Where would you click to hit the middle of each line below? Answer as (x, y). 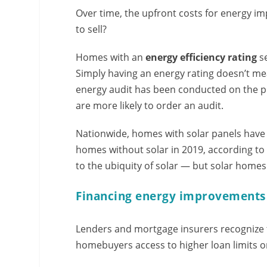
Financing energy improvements (171, 196)
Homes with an (111, 57)
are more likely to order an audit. (150, 105)
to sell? (91, 29)
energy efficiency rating (201, 57)
